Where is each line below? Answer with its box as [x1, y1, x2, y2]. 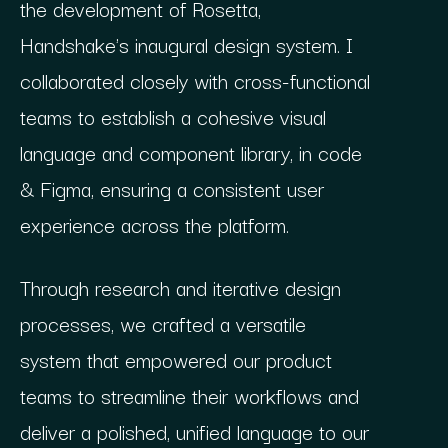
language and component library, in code [19, 136, 362, 169]
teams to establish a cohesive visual [19, 100, 326, 133]
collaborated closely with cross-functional [19, 64, 370, 97]
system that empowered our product [19, 343, 332, 376]
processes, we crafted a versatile [19, 307, 306, 340]
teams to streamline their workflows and [19, 379, 359, 412]
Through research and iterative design [19, 271, 341, 304]
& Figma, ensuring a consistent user [19, 172, 324, 205]
